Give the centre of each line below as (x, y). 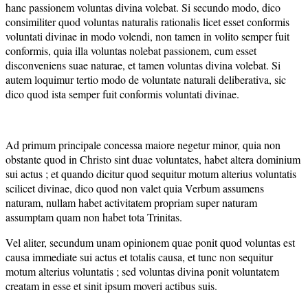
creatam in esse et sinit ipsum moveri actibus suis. (111, 285)
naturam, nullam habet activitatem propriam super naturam (131, 202)
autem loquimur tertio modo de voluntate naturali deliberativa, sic (146, 79)
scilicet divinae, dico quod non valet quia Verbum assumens (135, 188)
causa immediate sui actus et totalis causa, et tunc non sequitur (139, 256)
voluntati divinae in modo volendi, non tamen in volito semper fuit (147, 36)
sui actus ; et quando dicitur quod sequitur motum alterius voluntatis (151, 173)
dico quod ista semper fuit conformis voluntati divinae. (122, 93)
